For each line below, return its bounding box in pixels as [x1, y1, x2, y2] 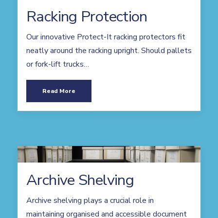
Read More [42, 87, 75, 95]
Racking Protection [26, 6, 147, 27]
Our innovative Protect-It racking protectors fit [26, 32, 185, 42]
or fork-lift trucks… [26, 59, 89, 70]
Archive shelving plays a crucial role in [26, 195, 154, 206]
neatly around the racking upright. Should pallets [26, 45, 192, 56]
